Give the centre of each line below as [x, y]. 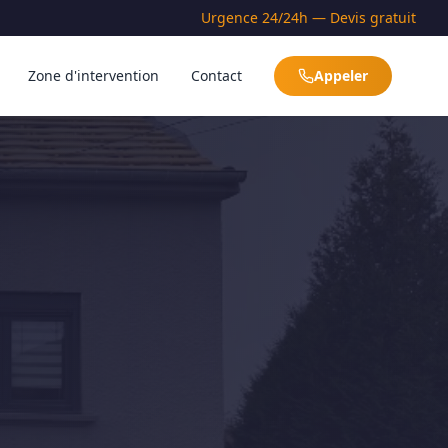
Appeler [341, 75]
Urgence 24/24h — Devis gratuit [308, 17]
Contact [216, 75]
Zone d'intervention [93, 75]
